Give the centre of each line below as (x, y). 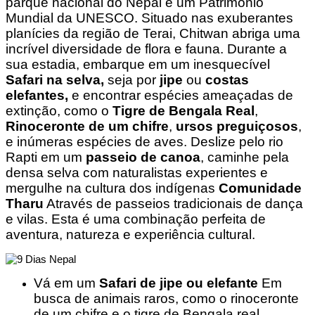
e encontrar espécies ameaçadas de (182, 95)
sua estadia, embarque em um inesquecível (138, 64)
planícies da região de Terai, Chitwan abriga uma (153, 33)
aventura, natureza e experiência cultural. (130, 234)
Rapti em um (46, 157)
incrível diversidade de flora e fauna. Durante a (146, 49)
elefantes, (39, 95)
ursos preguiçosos (237, 126)
